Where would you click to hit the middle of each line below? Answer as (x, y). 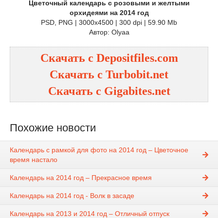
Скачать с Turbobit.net (109, 74)
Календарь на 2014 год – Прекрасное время (81, 178)
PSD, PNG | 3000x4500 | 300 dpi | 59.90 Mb (109, 22)
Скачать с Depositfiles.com (109, 58)
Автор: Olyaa (109, 32)
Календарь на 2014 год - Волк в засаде (72, 196)
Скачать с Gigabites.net (109, 91)
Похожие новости (53, 128)
